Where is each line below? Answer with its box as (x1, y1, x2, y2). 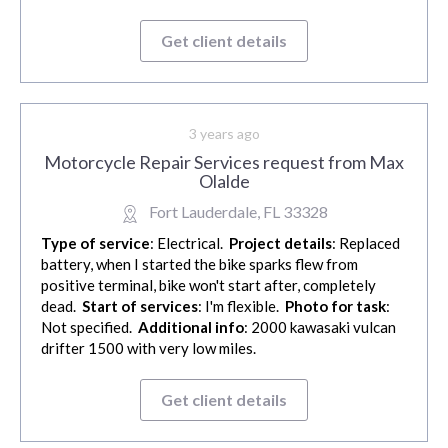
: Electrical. (150, 234, 229, 253)
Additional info (138, 318, 244, 337)
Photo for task (285, 297, 386, 316)
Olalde (198, 170, 250, 193)
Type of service (41, 234, 150, 253)
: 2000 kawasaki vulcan (244, 318, 396, 337)
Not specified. (41, 318, 138, 337)
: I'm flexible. (198, 297, 285, 316)
